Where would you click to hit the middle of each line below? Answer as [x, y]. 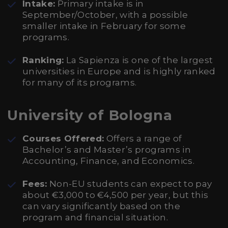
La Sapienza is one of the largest [138, 60]
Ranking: [43, 60]
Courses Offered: [63, 138]
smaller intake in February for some [104, 26]
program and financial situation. [95, 217]
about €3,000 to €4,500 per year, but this [115, 195]
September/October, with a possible [105, 15]
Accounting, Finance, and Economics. [108, 161]
